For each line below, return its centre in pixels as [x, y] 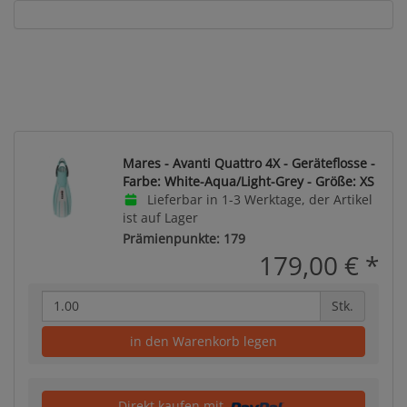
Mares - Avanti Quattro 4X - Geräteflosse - [249, 163]
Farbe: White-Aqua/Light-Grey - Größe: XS [248, 181]
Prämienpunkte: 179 [184, 238]
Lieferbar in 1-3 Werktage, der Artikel [258, 199]
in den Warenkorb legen [203, 341]
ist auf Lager [160, 218]
